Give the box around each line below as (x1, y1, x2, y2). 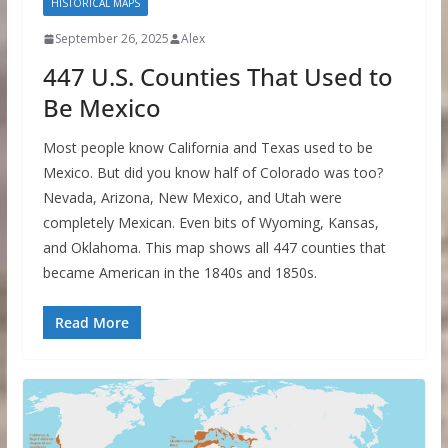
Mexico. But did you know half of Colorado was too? (42, 163, 383, 183)
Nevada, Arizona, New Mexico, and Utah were (42, 188, 342, 208)
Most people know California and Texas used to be (42, 138, 373, 158)
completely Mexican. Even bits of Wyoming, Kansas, (42, 213, 379, 233)
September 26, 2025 (54, 30, 169, 48)
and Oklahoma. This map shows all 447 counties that (42, 238, 386, 258)
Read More (54, 313, 129, 333)
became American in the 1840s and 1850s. (42, 263, 317, 283)
